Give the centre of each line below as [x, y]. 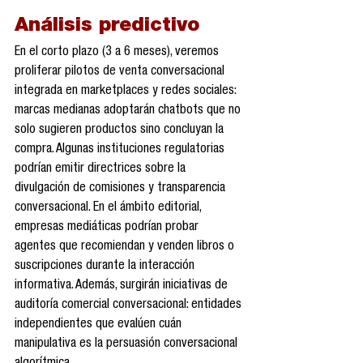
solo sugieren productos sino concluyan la [121, 130]
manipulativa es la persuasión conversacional [128, 344]
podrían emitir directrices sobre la [102, 169]
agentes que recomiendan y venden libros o [126, 247]
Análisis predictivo [107, 26]
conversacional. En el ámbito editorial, [109, 208]
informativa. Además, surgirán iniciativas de [123, 286]
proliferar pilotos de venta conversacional [121, 72]
